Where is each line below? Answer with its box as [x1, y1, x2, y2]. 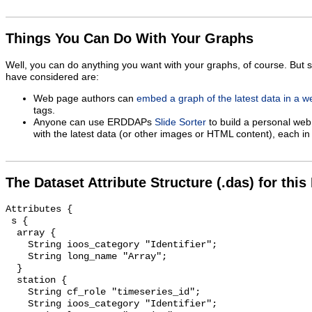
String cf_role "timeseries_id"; [6, 287, 28, 298]
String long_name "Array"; [6, 251, 28, 263]
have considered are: [6, 72, 99, 83]
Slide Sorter [155, 116, 206, 127]
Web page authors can [33, 93, 136, 104]
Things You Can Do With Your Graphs [6, 31, 253, 47]
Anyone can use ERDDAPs [33, 116, 155, 127]
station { [6, 275, 17, 286]
